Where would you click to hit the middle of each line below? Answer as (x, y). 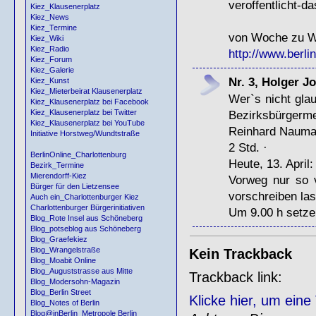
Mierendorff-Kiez (59, 175)
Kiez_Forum (51, 59)
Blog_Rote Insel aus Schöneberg (86, 218)
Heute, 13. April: (271, 163)
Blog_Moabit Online (63, 260)
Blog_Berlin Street (61, 292)
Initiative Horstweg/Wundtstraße (85, 133)
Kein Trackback (240, 254)
